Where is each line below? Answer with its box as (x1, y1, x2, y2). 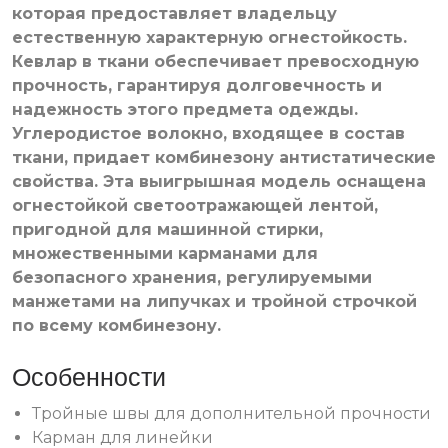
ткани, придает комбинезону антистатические (12, 147, 436, 167)
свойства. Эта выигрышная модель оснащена (12, 171, 426, 191)
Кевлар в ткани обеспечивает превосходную (12, 51, 419, 71)
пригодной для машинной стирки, (12, 219, 323, 239)
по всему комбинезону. (12, 315, 226, 335)
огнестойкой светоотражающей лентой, (12, 195, 378, 215)
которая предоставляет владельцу (12, 3, 337, 23)
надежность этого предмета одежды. (12, 99, 358, 119)
